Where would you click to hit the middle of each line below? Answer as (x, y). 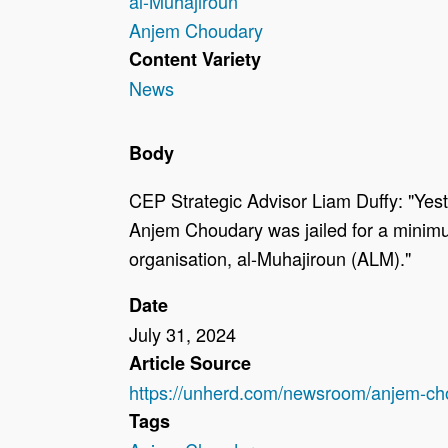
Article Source (189, 363)
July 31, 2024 (182, 334)
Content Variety (194, 58)
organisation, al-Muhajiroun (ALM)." (269, 257)
